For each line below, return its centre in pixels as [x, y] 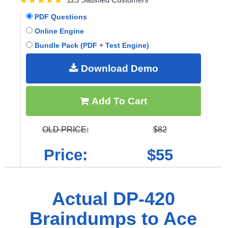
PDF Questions [60, 17]
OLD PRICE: [66, 129]
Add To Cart [118, 101]
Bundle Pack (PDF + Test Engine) [91, 45]
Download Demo [118, 68]
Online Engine [58, 31]
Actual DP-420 [113, 198]
